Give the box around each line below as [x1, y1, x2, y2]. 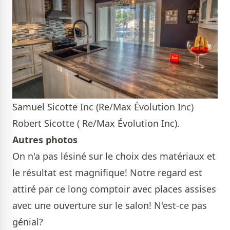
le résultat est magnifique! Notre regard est [12, 166, 202, 179]
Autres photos [12, 133, 78, 146]
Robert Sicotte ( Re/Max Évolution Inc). [12, 117, 180, 130]
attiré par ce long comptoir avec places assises [12, 183, 216, 196]
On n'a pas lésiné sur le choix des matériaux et [12, 150, 216, 163]
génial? [12, 216, 43, 228]
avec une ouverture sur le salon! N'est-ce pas [12, 199, 207, 212]
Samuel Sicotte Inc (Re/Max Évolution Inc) [12, 101, 194, 113]
